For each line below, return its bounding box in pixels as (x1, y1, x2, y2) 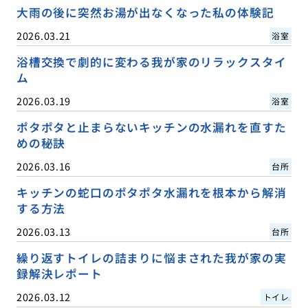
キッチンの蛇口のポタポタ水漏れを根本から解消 (16, 184, 287, 201)
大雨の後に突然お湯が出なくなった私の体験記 (16, 3, 274, 21)
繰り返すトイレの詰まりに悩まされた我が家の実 (16, 250, 287, 267)
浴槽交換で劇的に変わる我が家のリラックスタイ (16, 54, 287, 71)
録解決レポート (16, 265, 102, 283)
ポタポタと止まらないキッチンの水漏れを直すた (16, 119, 287, 136)
